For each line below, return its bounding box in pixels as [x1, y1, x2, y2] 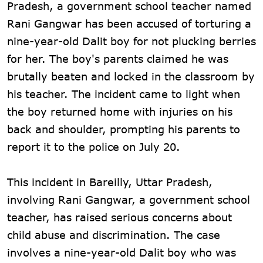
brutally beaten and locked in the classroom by [7, 69, 255, 83]
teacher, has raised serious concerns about [7, 210, 232, 224]
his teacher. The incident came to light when [7, 87, 240, 100]
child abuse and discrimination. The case [7, 228, 220, 241]
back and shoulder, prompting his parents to [7, 122, 240, 136]
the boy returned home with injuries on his [7, 104, 232, 118]
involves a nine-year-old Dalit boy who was [7, 245, 236, 259]
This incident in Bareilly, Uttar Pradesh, [7, 175, 213, 188]
